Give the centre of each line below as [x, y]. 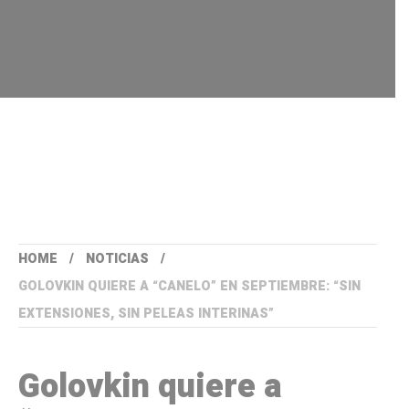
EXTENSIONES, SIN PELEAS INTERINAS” [146, 314]
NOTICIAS [117, 259]
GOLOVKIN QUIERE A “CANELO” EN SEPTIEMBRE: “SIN [189, 287]
